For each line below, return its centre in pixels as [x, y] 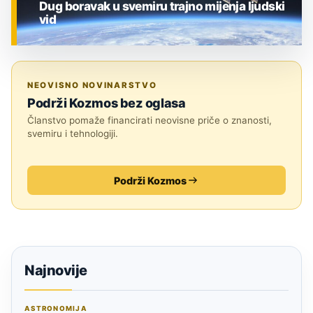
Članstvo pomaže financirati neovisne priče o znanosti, [150, 121]
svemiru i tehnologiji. [73, 134]
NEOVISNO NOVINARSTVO [92, 86]
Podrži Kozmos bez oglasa [107, 103]
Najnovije [56, 271]
